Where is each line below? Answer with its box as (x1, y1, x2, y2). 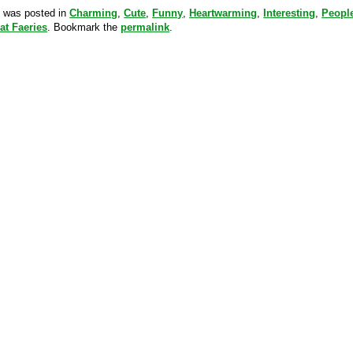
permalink (121, 21, 170, 33)
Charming (69, 7, 118, 19)
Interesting (263, 7, 316, 19)
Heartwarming (189, 7, 258, 19)
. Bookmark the (47, 21, 121, 33)
